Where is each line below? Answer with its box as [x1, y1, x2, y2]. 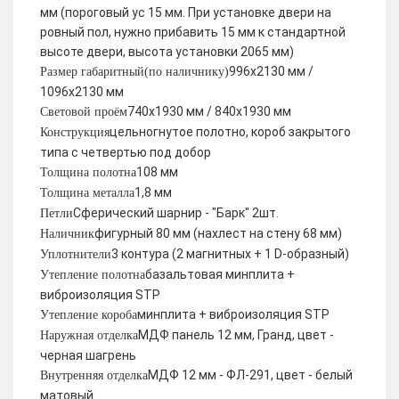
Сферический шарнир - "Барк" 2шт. [73, 206, 279, 220]
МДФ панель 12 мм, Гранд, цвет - [138, 328, 334, 342]
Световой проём [40, 105, 127, 118]
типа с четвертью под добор [40, 145, 211, 159]
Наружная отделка [40, 329, 138, 342]
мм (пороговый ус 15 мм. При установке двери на [40, 5, 331, 20]
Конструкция [40, 126, 110, 139]
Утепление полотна [40, 268, 145, 281]
